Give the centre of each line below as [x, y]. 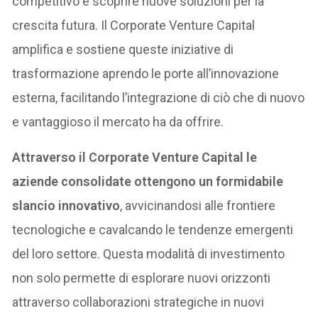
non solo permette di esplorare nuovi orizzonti [142, 278]
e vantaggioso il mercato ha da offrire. [118, 122]
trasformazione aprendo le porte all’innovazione [146, 74]
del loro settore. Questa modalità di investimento [149, 254]
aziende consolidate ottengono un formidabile [148, 182]
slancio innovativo [66, 206]
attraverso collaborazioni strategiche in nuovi [138, 302]
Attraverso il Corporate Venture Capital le [135, 158]
